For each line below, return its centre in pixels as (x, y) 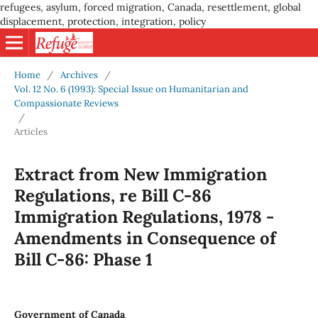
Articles (31, 131)
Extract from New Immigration (140, 174)
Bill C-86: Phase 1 (83, 259)
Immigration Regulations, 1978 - (144, 216)
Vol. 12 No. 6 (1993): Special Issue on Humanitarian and (131, 89)
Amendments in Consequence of (145, 238)
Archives (79, 75)
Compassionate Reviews (66, 103)
